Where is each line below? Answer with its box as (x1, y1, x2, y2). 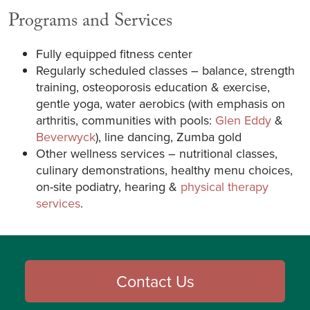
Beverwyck (36, 127, 95, 145)
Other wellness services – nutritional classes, (36, 144, 277, 162)
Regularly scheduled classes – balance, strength (36, 61, 295, 79)
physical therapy (181, 177, 268, 195)
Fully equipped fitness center (36, 44, 192, 62)
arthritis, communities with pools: (36, 111, 215, 129)
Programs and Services (8, 7, 172, 38)
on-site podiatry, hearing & (36, 177, 181, 195)
